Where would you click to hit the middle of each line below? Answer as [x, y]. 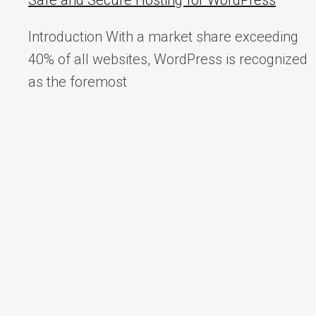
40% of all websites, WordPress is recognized [168, 60]
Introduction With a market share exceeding [163, 37]
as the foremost [78, 82]
